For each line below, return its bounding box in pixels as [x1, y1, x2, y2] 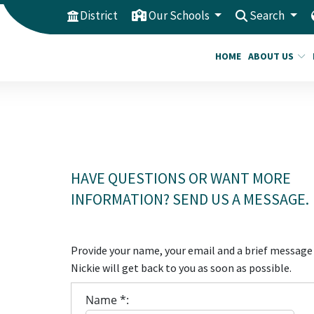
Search [250, 8, 287, 23]
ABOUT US [248, 50, 294, 62]
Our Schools [148, 8, 212, 23]
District [79, 8, 118, 23]
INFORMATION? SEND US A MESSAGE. [70, 189, 309, 210]
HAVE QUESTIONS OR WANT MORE [70, 168, 291, 189]
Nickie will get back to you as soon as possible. [70, 261, 292, 275]
